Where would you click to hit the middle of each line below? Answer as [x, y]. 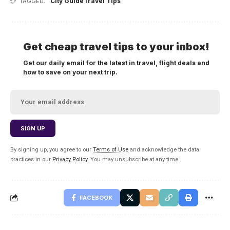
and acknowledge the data [164, 149]
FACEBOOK [96, 197]
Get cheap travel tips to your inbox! [116, 46]
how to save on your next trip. [70, 72]
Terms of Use [111, 149]
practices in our [31, 159]
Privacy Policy [70, 159]
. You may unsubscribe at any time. [133, 159]
